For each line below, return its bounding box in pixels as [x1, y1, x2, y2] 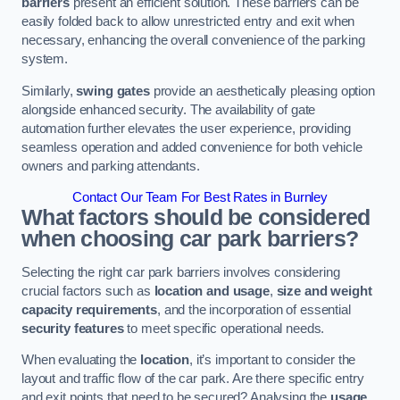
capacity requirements [21, 302, 157, 317]
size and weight [276, 283, 372, 298]
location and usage [154, 283, 270, 298]
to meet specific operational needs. [123, 321, 325, 336]
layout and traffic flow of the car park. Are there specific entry [21, 371, 364, 387]
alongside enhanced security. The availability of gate [21, 102, 316, 117]
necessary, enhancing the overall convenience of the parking [21, 33, 365, 48]
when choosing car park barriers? [21, 227, 359, 252]
